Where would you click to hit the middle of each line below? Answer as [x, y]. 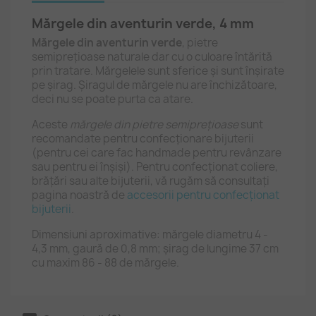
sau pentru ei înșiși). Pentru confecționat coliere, [155, 167]
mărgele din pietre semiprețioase [154, 124]
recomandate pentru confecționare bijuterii [143, 139]
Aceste [51, 124]
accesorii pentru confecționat [203, 195]
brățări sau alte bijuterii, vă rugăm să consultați [151, 181]
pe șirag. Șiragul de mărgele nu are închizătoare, [154, 85]
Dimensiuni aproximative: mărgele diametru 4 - [150, 235]
